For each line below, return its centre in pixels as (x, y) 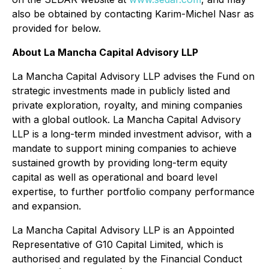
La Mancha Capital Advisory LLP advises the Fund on (133, 76)
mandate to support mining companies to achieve (124, 148)
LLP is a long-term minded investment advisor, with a (132, 134)
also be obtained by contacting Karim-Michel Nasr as (133, 14)
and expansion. (47, 206)
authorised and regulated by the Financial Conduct (127, 259)
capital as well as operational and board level (115, 177)
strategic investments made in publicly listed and (121, 91)
